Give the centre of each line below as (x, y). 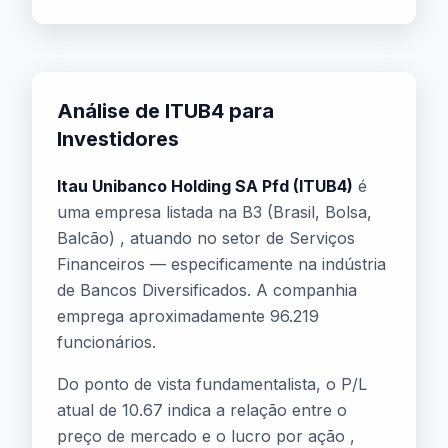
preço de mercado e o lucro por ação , (206, 436)
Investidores (118, 139)
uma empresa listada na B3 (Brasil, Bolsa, (214, 212)
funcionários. (106, 342)
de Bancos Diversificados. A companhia (207, 290)
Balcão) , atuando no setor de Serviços (206, 238)
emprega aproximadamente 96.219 (188, 316)
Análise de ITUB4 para (165, 111)
